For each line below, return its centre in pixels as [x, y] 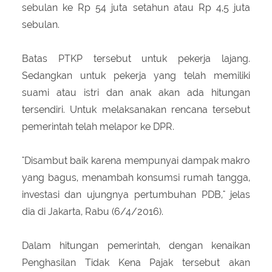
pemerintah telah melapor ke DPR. [98, 126]
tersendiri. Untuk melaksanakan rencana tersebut [136, 109]
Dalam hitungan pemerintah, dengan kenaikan [136, 245]
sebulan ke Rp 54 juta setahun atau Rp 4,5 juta [136, 7]
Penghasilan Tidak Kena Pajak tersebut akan [136, 262]
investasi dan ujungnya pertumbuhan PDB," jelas [136, 194]
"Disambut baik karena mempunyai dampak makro [136, 160]
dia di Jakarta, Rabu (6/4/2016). [92, 211]
